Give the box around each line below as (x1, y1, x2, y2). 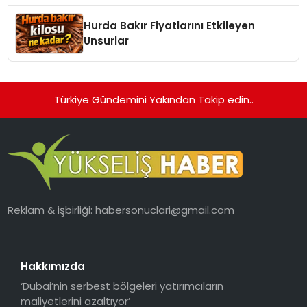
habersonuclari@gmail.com (95, 202, 235, 217)
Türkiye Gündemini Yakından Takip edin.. (53, 93, 254, 108)
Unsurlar (84, 34, 130, 49)
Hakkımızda (20, 258, 85, 273)
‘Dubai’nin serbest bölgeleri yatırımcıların (20, 279, 223, 294)
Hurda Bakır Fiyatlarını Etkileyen (84, 19, 256, 34)
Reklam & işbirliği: (8, 202, 96, 217)
